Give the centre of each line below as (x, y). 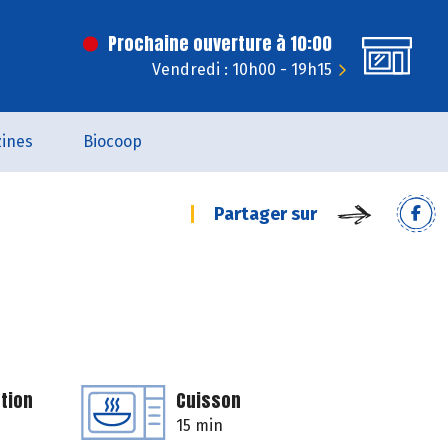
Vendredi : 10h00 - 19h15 (242, 69)
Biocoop (112, 141)
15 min (199, 425)
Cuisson (208, 400)
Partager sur (265, 214)
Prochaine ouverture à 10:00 (220, 43)
